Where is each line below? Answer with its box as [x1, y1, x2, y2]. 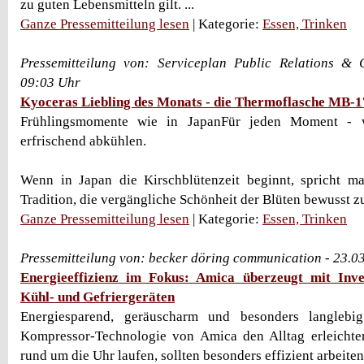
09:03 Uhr [20, 75, 80, 90]
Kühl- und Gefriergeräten [20, 289, 175, 305]
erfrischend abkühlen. [20, 133, 146, 149]
